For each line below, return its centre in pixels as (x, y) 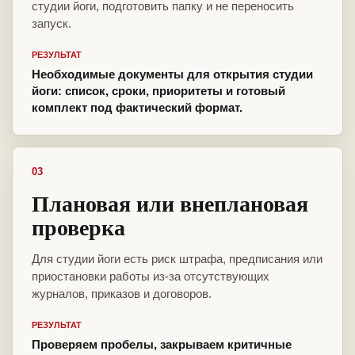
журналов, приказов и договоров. (122, 294)
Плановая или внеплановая (170, 204)
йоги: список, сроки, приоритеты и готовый (158, 91)
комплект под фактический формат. (137, 108)
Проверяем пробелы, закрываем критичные (162, 345)
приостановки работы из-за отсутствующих (151, 277)
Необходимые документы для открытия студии (172, 74)
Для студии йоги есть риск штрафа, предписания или (177, 259)
